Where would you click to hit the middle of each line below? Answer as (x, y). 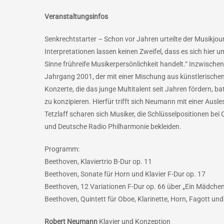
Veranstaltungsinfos (76, 16)
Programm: (62, 149)
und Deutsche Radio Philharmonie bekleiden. (113, 126)
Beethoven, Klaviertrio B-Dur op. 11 (98, 161)
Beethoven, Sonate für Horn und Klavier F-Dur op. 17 (125, 174)
